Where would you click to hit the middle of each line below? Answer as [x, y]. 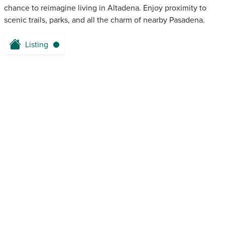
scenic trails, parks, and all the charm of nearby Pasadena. [104, 20]
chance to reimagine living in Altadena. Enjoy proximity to [105, 8]
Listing [37, 45]
